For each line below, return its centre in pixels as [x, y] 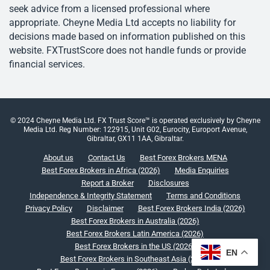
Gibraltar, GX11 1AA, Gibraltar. [135, 139]
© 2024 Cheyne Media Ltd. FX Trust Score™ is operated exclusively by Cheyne [135, 121]
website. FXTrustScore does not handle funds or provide [127, 51]
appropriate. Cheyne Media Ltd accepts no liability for [122, 23]
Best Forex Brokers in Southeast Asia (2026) [135, 259]
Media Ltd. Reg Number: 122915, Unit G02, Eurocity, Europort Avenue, [135, 130]
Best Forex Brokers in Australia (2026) [135, 221]
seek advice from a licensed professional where [109, 9]
